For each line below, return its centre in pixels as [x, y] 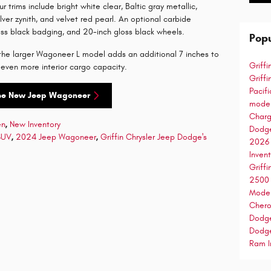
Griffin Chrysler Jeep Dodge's [154, 137]
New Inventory [35, 124]
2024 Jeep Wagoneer [56, 137]
